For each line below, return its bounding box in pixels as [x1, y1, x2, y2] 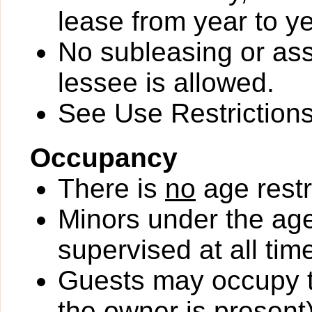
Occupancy [30, 143, 178, 173]
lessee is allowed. [58, 68, 274, 97]
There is [58, 173, 165, 203]
